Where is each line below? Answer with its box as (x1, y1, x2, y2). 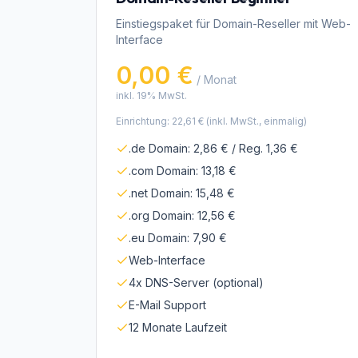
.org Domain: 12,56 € (129, 209, 236, 222)
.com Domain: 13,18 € (129, 164, 237, 177)
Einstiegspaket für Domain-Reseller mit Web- (116, 17, 351, 30)
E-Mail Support (129, 298, 206, 312)
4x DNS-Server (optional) (129, 276, 264, 289)
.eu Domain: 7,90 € (129, 231, 227, 245)
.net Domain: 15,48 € (129, 186, 235, 200)
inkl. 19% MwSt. (116, 89, 187, 101)
